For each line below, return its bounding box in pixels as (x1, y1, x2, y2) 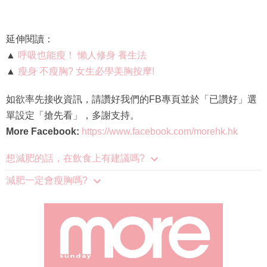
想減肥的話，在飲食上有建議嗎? (6, 153, 145, 164)
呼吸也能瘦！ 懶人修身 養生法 (18, 50, 147, 61)
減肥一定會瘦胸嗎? (6, 175, 88, 186)
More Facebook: (6, 126, 82, 137)
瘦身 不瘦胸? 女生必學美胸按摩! (18, 66, 154, 77)
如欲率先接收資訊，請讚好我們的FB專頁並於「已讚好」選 (6, 94, 257, 105)
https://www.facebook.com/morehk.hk (82, 126, 238, 137)
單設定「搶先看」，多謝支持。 (6, 110, 139, 121)
